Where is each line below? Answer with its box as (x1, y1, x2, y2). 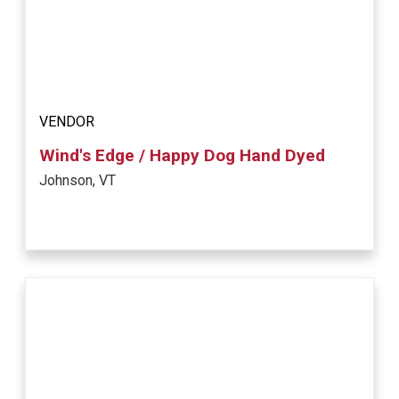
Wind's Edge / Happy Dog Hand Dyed (39, 145, 326, 167)
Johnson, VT (39, 172, 117, 190)
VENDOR (39, 113, 95, 131)
